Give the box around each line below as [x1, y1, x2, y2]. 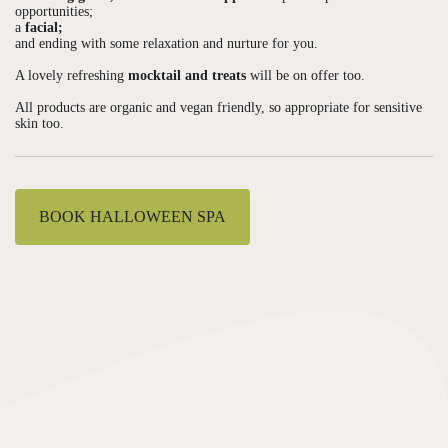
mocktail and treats [124, 67, 246, 83]
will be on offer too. [246, 67, 365, 83]
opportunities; [15, 3, 93, 19]
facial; [21, 19, 63, 35]
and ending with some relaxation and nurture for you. [15, 35, 318, 51]
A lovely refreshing [15, 67, 124, 83]
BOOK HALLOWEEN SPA [39, 207, 226, 225]
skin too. [15, 115, 68, 131]
